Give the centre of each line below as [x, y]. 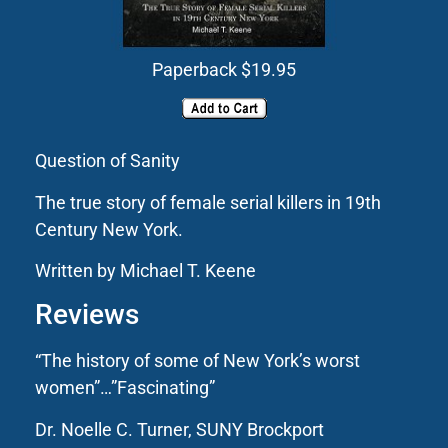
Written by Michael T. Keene [145, 271]
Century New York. [109, 229]
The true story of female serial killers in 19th [208, 202]
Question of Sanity [107, 161]
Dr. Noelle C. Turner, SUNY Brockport [179, 429]
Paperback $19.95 [224, 69]
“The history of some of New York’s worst [197, 361]
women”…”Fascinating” [125, 388]
